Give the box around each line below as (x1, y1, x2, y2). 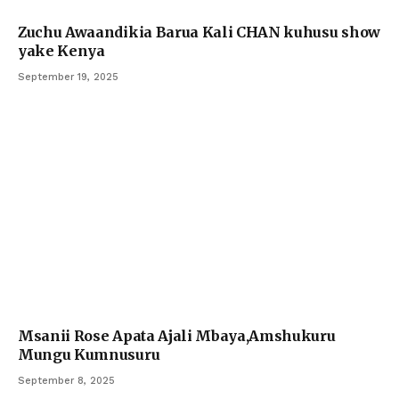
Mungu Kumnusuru (18, 345, 160, 363)
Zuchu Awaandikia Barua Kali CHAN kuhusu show (18, 23, 380, 42)
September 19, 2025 (18, 71, 118, 84)
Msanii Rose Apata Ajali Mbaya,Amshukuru (18, 326, 336, 345)
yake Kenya (18, 42, 105, 61)
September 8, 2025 (18, 374, 115, 387)
